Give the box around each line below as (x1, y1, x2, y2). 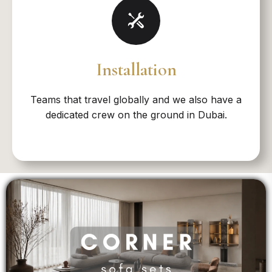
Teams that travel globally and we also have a (30, 93, 242, 106)
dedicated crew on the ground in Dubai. (45, 109, 227, 121)
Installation (95, 58, 177, 81)
